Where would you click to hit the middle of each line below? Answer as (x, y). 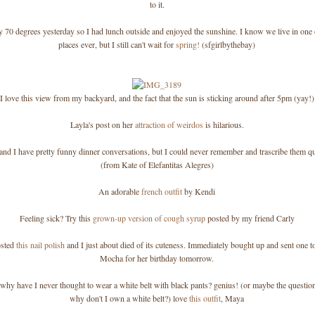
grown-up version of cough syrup (149, 218)
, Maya (232, 298)
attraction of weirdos (169, 124)
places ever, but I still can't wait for (117, 44)
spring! (188, 44)
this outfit (205, 298)
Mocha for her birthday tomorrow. (157, 258)
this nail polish (40, 245)
